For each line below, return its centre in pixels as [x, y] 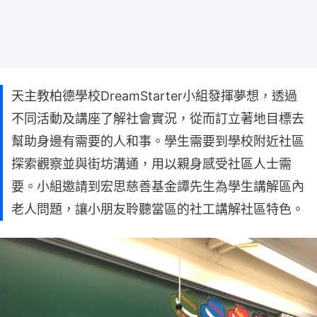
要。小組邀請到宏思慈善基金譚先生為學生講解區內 [158, 186]
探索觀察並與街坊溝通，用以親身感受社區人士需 [151, 163]
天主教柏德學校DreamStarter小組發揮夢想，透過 [154, 96]
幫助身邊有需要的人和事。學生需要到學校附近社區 [158, 141]
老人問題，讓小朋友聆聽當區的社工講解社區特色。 [158, 209]
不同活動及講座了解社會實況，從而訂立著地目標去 [158, 118]
